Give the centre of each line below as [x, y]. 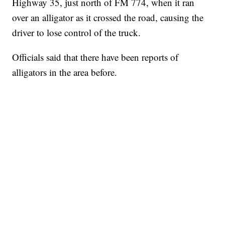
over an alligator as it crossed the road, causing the [108, 17]
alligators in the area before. [65, 72]
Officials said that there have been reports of [95, 57]
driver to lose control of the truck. [77, 32]
